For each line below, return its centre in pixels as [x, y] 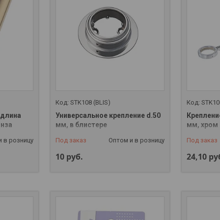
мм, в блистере [81, 125]
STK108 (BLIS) [90, 103]
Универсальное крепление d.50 [108, 116]
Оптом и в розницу [137, 140]
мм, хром [203, 125]
